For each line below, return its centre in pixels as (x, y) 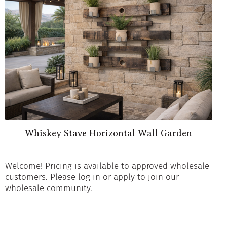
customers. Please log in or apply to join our (92, 177)
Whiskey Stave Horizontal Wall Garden (108, 134)
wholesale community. (48, 188)
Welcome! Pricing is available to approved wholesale (107, 166)
